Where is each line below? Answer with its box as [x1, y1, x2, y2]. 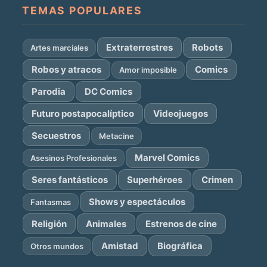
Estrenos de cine [145, 218, 218, 229]
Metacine [99, 131, 135, 141]
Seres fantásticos [32, 174, 108, 185]
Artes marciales [30, 42, 89, 52]
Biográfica [157, 240, 203, 252]
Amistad [101, 240, 139, 252]
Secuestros [32, 130, 82, 141]
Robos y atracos [32, 64, 102, 75]
